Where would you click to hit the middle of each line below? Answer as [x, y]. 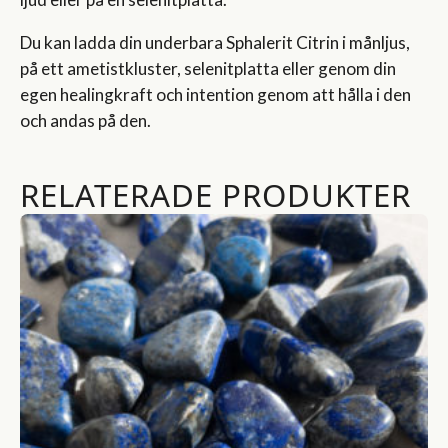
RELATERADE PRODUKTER [215, 195]
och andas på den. [85, 120]
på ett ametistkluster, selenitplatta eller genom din [208, 68]
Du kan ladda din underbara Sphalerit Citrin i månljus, [215, 42]
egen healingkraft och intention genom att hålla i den [215, 94]
